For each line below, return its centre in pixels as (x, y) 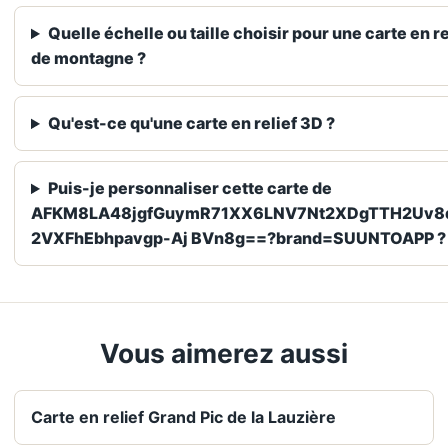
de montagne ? (88, 58)
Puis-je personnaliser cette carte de (189, 188)
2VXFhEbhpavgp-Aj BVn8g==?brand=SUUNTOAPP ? (238, 238)
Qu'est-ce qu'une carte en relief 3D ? (191, 123)
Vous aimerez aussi (224, 353)
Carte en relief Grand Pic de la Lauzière (183, 417)
